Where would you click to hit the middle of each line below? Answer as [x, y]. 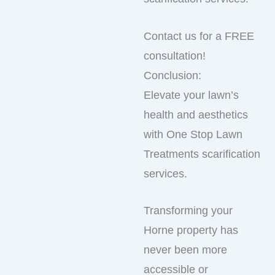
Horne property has [191, 230]
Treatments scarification [202, 154]
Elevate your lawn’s [191, 95]
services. [165, 173]
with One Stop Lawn [193, 134]
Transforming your [188, 211]
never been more [185, 250]
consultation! [175, 56]
